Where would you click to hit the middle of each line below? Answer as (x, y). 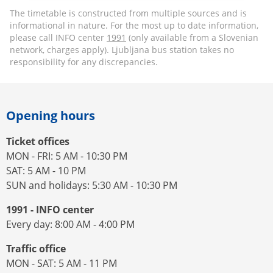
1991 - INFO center (50, 210)
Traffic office (36, 249)
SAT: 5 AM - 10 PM (46, 171)
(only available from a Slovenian (192, 37)
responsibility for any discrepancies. (84, 62)
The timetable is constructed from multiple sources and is (128, 13)
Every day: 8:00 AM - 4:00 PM (70, 224)
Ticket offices (38, 141)
